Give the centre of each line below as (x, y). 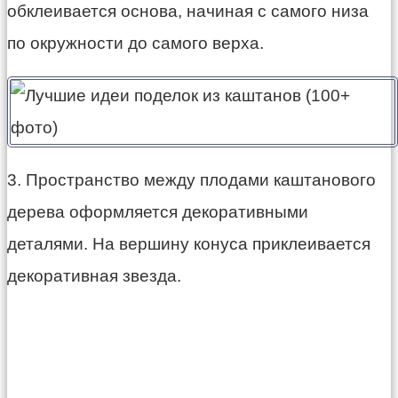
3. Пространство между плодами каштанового (191, 180)
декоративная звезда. (94, 276)
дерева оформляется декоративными (158, 212)
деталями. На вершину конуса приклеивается (189, 244)
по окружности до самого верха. (135, 44)
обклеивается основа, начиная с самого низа (188, 12)
